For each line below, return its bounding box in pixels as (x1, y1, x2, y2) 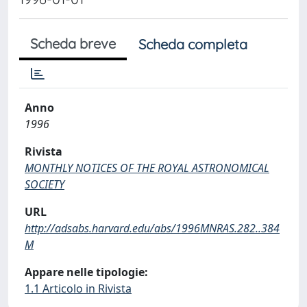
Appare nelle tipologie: (25, 265, 148, 280)
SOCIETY (25, 177, 64, 192)
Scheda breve (30, 35, 116, 52)
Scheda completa (138, 36, 247, 53)
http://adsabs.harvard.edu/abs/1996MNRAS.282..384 (25, 221, 280, 236)
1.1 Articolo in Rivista (25, 281, 132, 296)
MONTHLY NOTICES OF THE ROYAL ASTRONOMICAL (25, 160, 269, 175)
